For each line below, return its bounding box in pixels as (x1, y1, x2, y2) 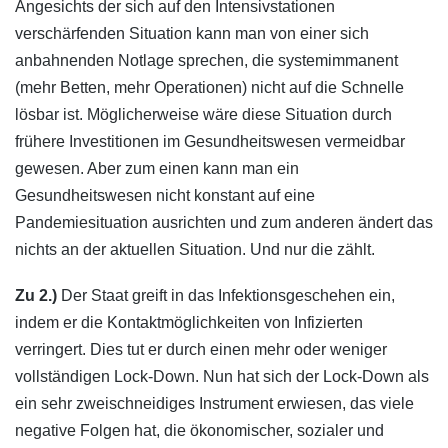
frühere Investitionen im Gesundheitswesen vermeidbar (15, 132, 405, 150)
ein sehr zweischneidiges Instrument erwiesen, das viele (15, 395, 414, 413)
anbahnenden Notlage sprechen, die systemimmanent (15, 51, 398, 69)
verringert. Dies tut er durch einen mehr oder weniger (15, 341, 387, 359)
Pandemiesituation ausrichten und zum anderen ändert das (15, 213, 433, 231)
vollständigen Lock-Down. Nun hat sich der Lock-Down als (15, 368, 429, 386)
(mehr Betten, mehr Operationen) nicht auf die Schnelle (15, 78, 404, 96)
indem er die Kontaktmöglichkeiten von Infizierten (15, 314, 363, 332)
